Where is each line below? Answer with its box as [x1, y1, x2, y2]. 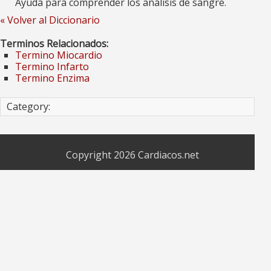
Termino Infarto [15, 60, 89, 74]
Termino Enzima [15, 71, 90, 85]
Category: [7, 100, 50, 114]
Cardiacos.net [137, 148, 199, 162]
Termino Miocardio [15, 48, 102, 62]
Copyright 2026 [65, 148, 138, 162]
